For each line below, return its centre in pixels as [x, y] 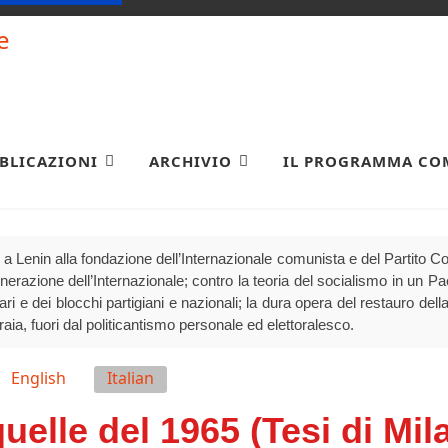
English [38, 377]
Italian [130, 377]
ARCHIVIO [190, 160]
